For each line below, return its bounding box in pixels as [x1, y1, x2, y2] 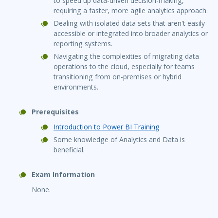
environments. [54, 82, 98, 92]
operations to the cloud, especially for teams [54, 62, 195, 72]
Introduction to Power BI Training [54, 122, 160, 132]
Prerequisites [32, 107, 79, 117]
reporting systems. [54, 39, 112, 49]
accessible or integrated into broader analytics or [54, 29, 208, 38]
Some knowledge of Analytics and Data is [54, 135, 185, 145]
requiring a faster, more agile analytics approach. [54, 6, 208, 16]
